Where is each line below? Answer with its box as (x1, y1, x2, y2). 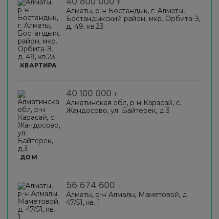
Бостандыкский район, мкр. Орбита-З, (66, 14, 200, 23)
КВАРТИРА (20, 61, 57, 69)
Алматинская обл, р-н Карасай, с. (66, 98, 181, 107)
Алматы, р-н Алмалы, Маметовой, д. (66, 190, 189, 199)
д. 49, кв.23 (66, 22, 104, 31)
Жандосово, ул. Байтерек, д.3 (66, 106, 170, 115)
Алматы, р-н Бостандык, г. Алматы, (66, 6, 185, 15)
